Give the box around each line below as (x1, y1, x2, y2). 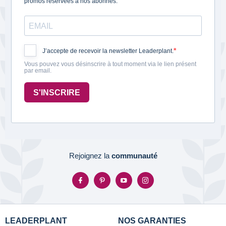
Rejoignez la (69, 151, 111, 160)
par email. (24, 67, 51, 75)
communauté (111, 151, 157, 160)
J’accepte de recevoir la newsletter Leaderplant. (42, 47, 174, 55)
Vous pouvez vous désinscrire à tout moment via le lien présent (24, 61, 196, 68)
